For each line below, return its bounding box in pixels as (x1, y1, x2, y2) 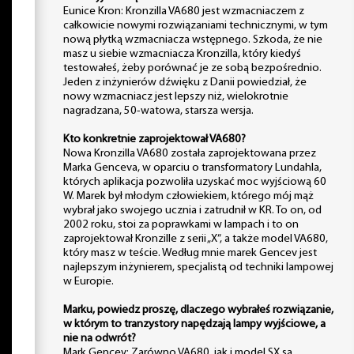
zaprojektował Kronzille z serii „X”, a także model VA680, (63, 232, 328, 245)
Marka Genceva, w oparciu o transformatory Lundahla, (63, 161, 322, 174)
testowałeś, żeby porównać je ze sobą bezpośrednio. (63, 62, 322, 74)
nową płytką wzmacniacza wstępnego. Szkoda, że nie (63, 33, 322, 46)
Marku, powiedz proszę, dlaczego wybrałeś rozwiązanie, (63, 303, 333, 316)
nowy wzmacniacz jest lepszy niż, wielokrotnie (63, 90, 288, 103)
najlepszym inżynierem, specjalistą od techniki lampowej (63, 261, 333, 273)
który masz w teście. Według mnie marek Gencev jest (63, 247, 317, 259)
